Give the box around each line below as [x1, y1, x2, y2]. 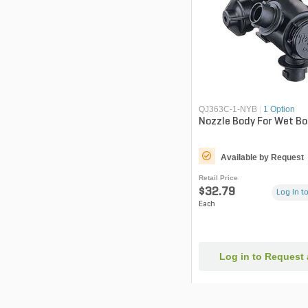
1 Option [263, 104, 295, 114]
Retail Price [198, 173, 238, 181]
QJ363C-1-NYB [198, 104, 257, 114]
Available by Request [220, 152, 304, 162]
